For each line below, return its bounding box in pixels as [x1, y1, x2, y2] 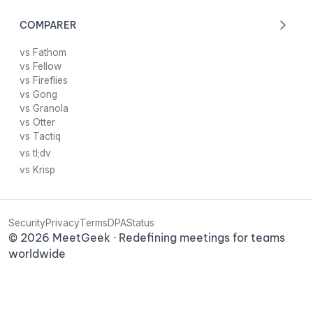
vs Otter [19, 117, 55, 129]
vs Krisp [19, 164, 55, 176]
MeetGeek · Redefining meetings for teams [49, 231, 285, 245]
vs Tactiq [19, 131, 61, 143]
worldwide [8, 247, 66, 261]
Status [126, 217, 154, 229]
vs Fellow [19, 61, 61, 73]
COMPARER [19, 18, 77, 31]
